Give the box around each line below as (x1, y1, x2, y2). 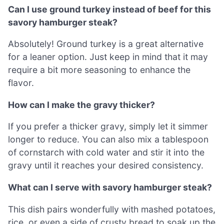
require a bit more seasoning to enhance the (8, 64, 190, 75)
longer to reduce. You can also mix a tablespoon (8, 134, 208, 145)
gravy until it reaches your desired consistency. (8, 160, 203, 171)
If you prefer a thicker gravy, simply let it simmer (8, 121, 208, 132)
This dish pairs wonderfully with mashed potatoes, (8, 203, 215, 214)
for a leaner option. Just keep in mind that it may (8, 51, 208, 62)
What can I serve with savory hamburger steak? (8, 181, 212, 192)
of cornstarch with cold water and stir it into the (8, 147, 204, 158)
